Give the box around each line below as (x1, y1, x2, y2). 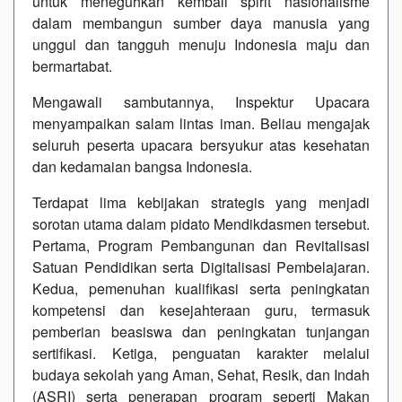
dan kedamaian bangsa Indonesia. (32, 155, 252, 177)
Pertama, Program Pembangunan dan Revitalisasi (32, 234, 370, 256)
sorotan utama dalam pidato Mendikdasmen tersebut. (32, 213, 370, 234)
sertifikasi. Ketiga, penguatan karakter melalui (32, 342, 370, 363)
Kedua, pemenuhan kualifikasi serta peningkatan (32, 277, 370, 299)
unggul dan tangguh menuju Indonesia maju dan (32, 33, 370, 55)
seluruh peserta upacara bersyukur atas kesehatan (32, 134, 370, 155)
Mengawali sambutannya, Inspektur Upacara (32, 91, 370, 112)
